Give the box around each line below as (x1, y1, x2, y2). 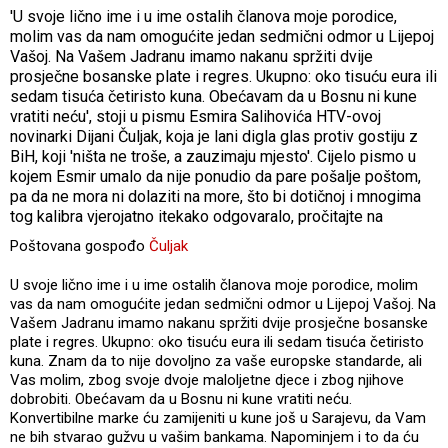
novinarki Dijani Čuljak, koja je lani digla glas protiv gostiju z (10, 126, 418, 146)
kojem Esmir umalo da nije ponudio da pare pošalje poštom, (10, 166, 421, 186)
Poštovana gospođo (10, 236, 149, 255)
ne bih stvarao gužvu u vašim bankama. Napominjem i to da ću (10, 427, 419, 446)
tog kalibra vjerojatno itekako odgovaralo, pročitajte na (10, 206, 383, 226)
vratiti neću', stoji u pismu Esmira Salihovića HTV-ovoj (10, 106, 381, 126)
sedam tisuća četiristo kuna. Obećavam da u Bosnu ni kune (10, 86, 417, 106)
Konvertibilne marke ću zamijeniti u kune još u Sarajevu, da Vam (10, 408, 426, 427)
